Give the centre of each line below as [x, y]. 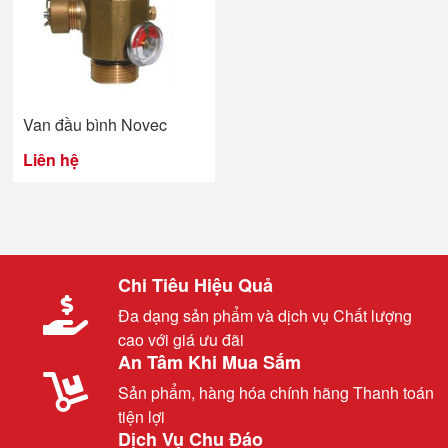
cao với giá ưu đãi [181, 339]
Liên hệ [51, 159]
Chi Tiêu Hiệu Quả [195, 284]
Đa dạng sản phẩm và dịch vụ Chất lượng [265, 315]
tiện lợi [141, 416]
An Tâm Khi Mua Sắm [209, 361]
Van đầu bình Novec [95, 124]
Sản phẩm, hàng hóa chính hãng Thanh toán [276, 392]
